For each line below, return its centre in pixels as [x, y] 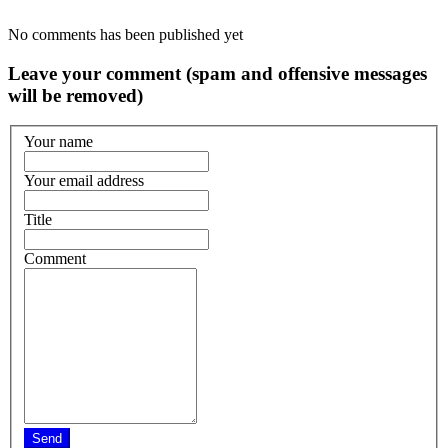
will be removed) [75, 95]
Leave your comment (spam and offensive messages [217, 73]
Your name [58, 141]
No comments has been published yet [125, 34]
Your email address [84, 180]
